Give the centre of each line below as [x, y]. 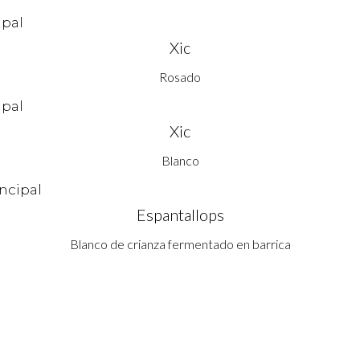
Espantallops [180, 215]
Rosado [180, 77]
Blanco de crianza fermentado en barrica [180, 244]
